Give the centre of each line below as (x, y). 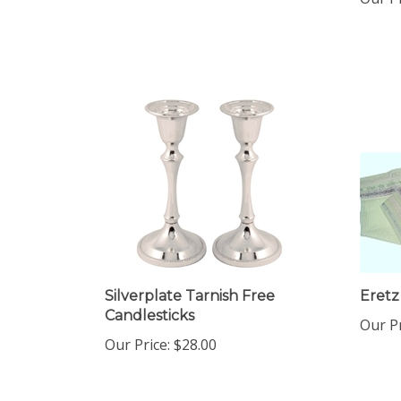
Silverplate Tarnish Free (190, 279)
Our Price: (137, 328)
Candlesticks (149, 299)
